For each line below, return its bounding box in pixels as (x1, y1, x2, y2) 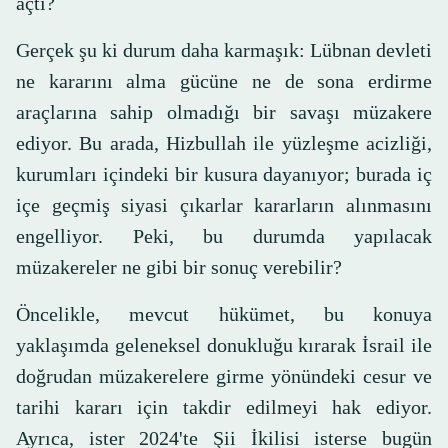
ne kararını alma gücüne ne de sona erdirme (16, 70, 432, 93)
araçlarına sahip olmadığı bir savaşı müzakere (16, 101, 432, 124)
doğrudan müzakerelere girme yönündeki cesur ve (16, 365, 432, 388)
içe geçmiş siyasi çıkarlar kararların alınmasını (16, 194, 432, 217)
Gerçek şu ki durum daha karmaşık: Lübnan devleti (16, 39, 432, 62)
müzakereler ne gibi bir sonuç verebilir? (16, 256, 342, 279)
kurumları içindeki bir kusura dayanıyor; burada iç (16, 163, 432, 186)
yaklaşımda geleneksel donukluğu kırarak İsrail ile (16, 334, 432, 357)
